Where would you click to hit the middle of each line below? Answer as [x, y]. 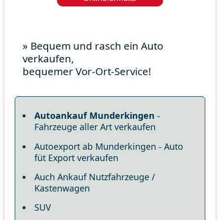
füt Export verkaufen [77, 157]
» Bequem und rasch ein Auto [93, 46]
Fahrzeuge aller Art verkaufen [95, 127]
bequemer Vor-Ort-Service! [87, 71]
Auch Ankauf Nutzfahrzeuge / [95, 177]
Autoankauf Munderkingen [95, 116]
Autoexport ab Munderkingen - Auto [109, 146]
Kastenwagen [62, 188]
